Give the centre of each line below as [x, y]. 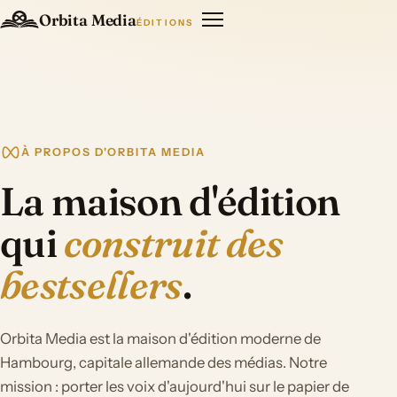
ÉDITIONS [165, 22]
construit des [174, 243]
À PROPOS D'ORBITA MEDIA [113, 152]
